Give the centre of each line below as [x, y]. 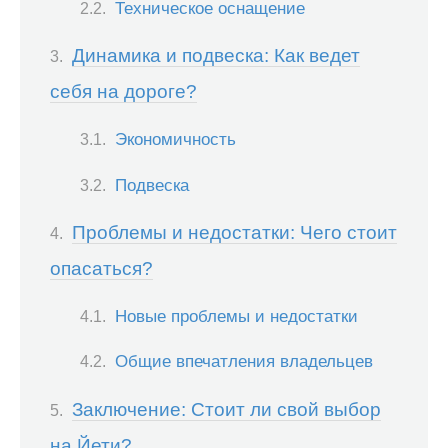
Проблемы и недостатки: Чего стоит [234, 232]
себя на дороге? [123, 91]
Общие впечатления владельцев [244, 361]
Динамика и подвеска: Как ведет [216, 55]
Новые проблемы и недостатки [236, 316]
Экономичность [175, 139]
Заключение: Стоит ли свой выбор [226, 409]
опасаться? [101, 268]
